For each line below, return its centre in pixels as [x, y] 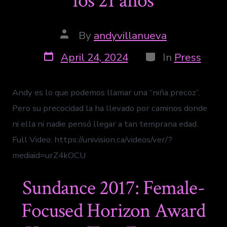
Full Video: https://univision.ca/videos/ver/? [92, 139]
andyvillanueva [130, 35]
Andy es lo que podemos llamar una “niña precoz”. [106, 92]
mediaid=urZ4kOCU [49, 155]
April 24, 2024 [94, 57]
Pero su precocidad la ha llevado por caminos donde [110, 108]
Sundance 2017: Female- [113, 188]
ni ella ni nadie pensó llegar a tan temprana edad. [105, 124]
